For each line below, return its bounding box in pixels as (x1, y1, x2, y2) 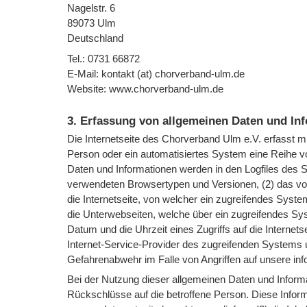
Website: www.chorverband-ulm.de (67, 82, 224, 95)
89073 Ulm (67, 17, 116, 29)
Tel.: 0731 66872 (67, 52, 140, 64)
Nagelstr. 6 (67, 2, 116, 14)
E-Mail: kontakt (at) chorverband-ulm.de (67, 67, 245, 79)
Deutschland (67, 32, 124, 45)
